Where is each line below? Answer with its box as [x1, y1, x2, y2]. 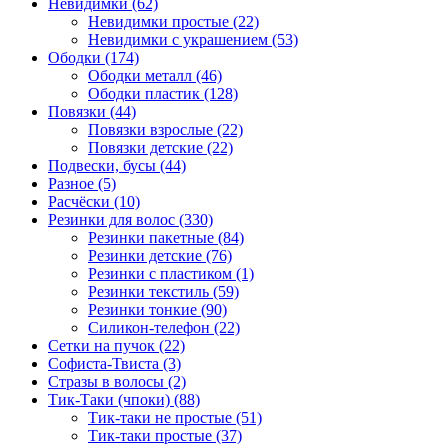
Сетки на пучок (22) [48, 336, 185, 354]
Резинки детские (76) [88, 246, 232, 264]
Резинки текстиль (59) [88, 282, 239, 300]
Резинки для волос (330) [48, 210, 213, 228]
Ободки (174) [48, 48, 139, 66]
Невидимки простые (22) [88, 12, 259, 30]
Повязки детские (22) [88, 138, 233, 156]
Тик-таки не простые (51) [88, 408, 262, 426]
